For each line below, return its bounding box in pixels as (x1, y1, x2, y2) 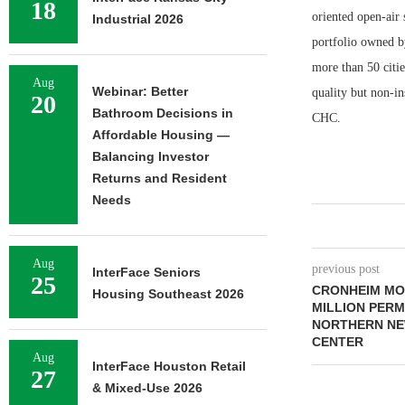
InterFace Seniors (92, 265, 201, 279)
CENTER (311, 334, 363, 349)
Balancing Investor (92, 149, 209, 164)
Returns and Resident (92, 171, 227, 185)
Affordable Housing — (92, 127, 230, 142)
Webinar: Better (92, 84, 188, 99)
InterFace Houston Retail (92, 359, 246, 373)
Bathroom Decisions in (92, 106, 233, 120)
